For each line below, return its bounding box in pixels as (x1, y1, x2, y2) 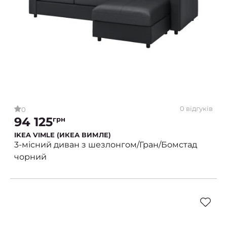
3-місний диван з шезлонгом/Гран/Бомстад (14, 139, 197, 149)
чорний (14, 152, 47, 162)
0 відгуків (180, 104, 213, 113)
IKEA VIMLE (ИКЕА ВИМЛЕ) (14, 130, 111, 139)
